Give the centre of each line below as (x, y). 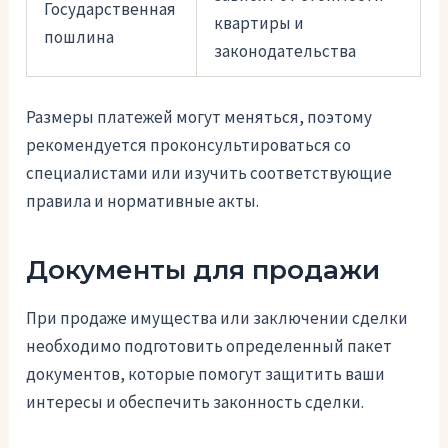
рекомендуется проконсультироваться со (189, 144)
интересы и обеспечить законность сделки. (195, 402)
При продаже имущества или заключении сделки (217, 318)
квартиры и (259, 23)
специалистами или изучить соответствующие (209, 172)
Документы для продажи (203, 269)
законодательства (285, 51)
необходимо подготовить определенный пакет (209, 346)
